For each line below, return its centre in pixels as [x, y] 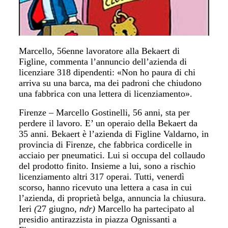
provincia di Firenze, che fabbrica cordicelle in [106, 145]
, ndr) [86, 209]
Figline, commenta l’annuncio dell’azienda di [103, 61]
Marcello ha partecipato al [146, 209]
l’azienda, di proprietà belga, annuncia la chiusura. [113, 198]
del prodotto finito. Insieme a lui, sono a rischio [107, 166]
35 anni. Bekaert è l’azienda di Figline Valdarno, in [114, 134]
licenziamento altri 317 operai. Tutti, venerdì [102, 177]
